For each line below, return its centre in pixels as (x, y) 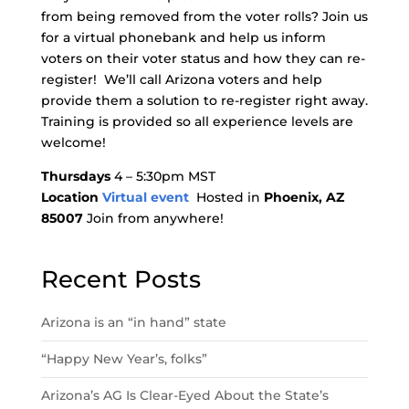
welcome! (73, 142)
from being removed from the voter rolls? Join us (204, 16)
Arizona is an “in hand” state (133, 322)
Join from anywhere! (155, 218)
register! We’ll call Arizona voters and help (181, 79)
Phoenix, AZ (304, 197)
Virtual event (149, 197)
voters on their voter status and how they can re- (203, 58)
